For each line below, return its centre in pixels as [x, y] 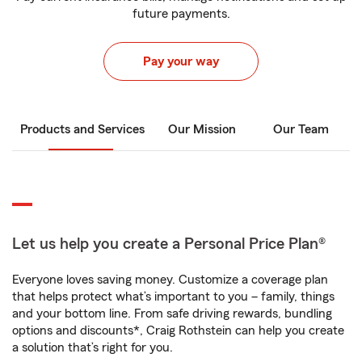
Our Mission [202, 129]
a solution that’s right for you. [93, 347]
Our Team [301, 129]
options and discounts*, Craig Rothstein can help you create [178, 330]
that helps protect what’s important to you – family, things [173, 297]
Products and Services [82, 129]
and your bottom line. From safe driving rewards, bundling [172, 314]
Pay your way [181, 61]
